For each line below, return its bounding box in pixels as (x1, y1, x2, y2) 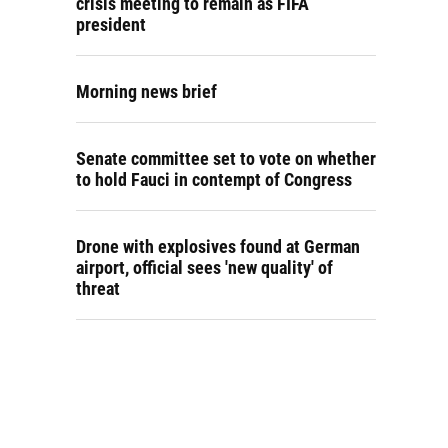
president (76, 14, 146, 35)
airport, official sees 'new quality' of (76, 257, 333, 278)
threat (76, 278, 120, 299)
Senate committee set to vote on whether (76, 148, 376, 169)
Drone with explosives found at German (76, 236, 360, 257)
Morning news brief (76, 81, 217, 102)
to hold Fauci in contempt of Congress (76, 169, 352, 190)
